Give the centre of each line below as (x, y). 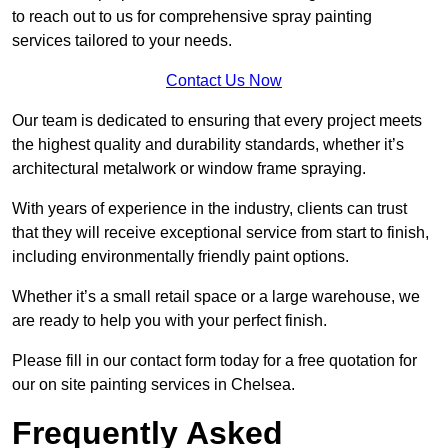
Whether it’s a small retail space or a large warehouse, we (216, 297)
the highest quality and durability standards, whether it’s (208, 145)
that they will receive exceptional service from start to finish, (220, 233)
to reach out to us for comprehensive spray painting (192, 17)
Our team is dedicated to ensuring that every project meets (217, 121)
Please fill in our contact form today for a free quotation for (214, 361)
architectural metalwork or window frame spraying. (189, 169)
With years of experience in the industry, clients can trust (209, 209)
